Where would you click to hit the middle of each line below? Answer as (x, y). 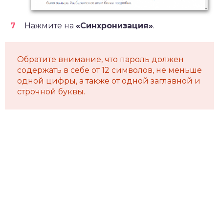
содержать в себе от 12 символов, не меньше (109, 70)
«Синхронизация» (114, 25)
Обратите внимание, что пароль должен (100, 59)
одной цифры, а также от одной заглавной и (109, 81)
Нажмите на (50, 25)
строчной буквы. (51, 91)
